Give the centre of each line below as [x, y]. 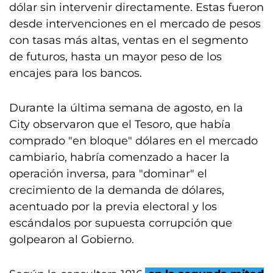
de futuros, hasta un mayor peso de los [115, 57]
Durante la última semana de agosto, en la [126, 108]
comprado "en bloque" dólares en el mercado [133, 141]
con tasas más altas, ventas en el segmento [129, 40]
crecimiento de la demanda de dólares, [117, 190]
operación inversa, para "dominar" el [108, 174]
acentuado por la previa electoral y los [113, 207]
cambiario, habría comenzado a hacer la [119, 157]
